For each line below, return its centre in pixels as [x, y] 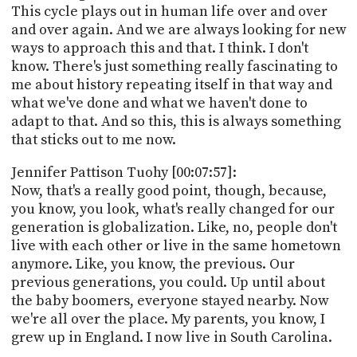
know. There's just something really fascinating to [174, 66]
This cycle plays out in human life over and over [169, 11]
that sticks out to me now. [93, 139]
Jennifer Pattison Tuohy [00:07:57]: [124, 172]
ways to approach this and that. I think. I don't [159, 48]
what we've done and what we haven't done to [159, 103]
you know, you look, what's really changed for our [173, 209]
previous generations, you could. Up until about [168, 282]
